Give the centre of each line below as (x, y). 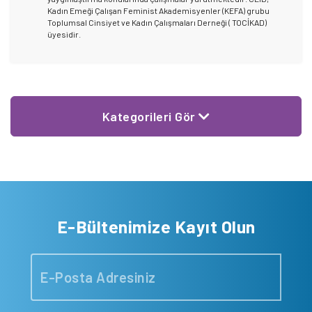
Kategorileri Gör (150, 117)
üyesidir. (64, 34)
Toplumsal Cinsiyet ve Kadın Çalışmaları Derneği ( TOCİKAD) (157, 23)
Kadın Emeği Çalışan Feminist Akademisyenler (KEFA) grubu (159, 11)
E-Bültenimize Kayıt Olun (156, 227)
